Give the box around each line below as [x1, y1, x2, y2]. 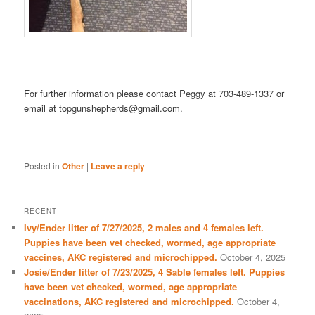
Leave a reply [91, 159, 146, 172]
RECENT [24, 206, 58, 217]
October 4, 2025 [220, 250, 286, 264]
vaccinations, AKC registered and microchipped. [24, 295, 235, 309]
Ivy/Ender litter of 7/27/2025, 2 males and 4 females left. [24, 221, 264, 235]
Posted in [24, 159, 60, 172]
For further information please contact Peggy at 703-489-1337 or [24, 86, 285, 100]
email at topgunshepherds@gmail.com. [24, 101, 184, 115]
